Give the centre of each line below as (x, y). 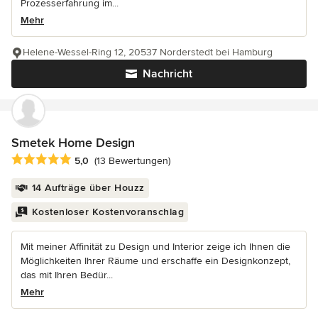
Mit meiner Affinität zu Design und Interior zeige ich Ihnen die (155, 246)
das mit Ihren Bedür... (67, 275)
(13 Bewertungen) (132, 160)
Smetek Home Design (73, 143)
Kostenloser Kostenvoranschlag (108, 212)
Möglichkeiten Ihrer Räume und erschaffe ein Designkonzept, (155, 261)
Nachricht (168, 74)
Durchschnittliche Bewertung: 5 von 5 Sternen (125, 159)
